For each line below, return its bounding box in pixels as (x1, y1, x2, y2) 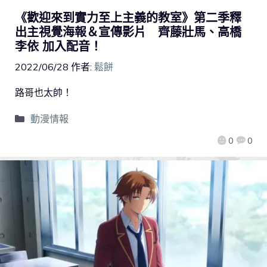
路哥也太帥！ (15, 86, 72, 98)
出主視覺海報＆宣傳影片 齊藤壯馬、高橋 (15, 24, 241, 39)
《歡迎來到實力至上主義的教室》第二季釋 (15, 10, 241, 25)
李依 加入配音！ (15, 38, 102, 54)
